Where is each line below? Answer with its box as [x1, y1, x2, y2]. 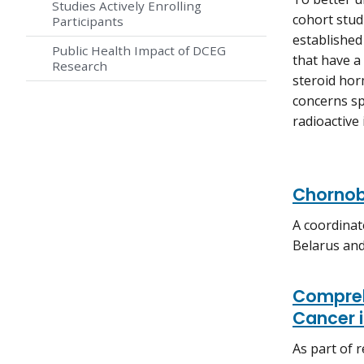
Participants [52, 13, 123, 30]
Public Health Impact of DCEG [52, 42, 226, 59]
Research [52, 58, 107, 75]
